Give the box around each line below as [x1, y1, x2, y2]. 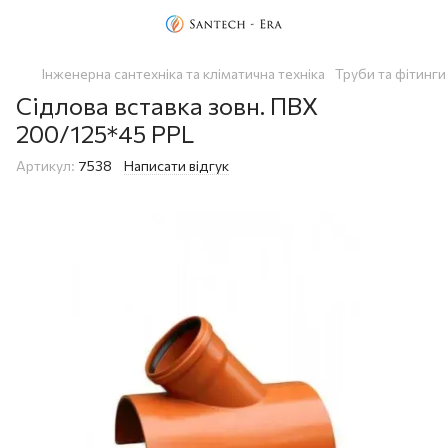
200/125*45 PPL [16, 119, 194, 148]
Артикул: [16, 157, 75, 174]
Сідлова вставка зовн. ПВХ [16, 91, 318, 120]
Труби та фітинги [335, 65, 446, 82]
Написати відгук [124, 157, 229, 174]
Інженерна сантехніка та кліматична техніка [42, 65, 325, 82]
